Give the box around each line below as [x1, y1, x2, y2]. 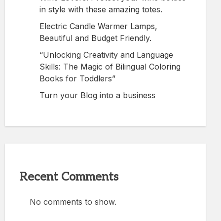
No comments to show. [30, 196, 116, 207]
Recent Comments [20, 169, 118, 184]
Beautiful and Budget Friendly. [39, 33, 151, 43]
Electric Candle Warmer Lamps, [39, 21, 157, 31]
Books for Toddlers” [39, 73, 115, 83]
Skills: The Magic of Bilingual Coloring [39, 61, 181, 72]
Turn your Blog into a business [39, 90, 155, 100]
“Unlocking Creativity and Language [39, 49, 173, 60]
